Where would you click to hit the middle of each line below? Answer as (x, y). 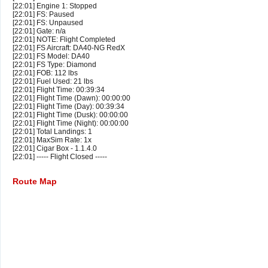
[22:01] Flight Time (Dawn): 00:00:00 (71, 98)
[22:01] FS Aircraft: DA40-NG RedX (69, 48)
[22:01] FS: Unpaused (48, 23)
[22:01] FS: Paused (43, 15)
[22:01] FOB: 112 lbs (45, 73)
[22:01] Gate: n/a (39, 31)
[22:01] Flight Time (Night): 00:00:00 (71, 124)
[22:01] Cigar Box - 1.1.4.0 (55, 149)
